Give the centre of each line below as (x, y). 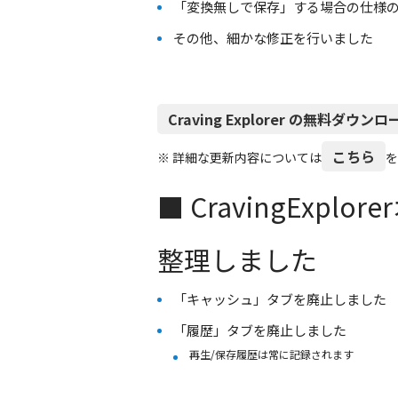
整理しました (237, 259)
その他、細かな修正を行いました (273, 38)
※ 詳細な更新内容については (239, 157)
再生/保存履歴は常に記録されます (271, 354)
